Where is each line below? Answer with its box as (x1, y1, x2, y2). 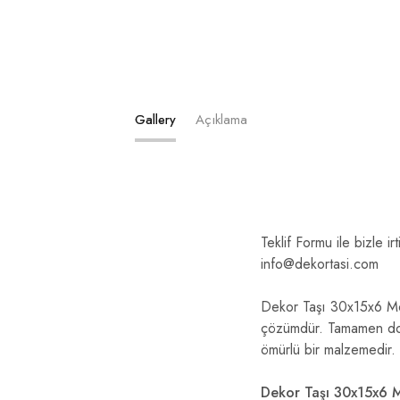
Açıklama (196, 110, 248, 129)
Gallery (135, 110, 177, 129)
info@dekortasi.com (261, 253, 379, 274)
